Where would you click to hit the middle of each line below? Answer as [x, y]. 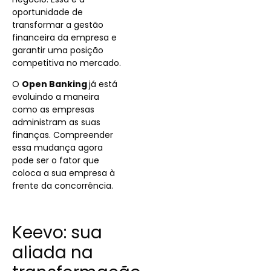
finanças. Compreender [63, 135]
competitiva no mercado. [68, 63]
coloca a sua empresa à [64, 173]
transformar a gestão [58, 24]
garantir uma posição [58, 50]
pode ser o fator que [56, 160]
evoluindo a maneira [56, 96]
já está [103, 84]
